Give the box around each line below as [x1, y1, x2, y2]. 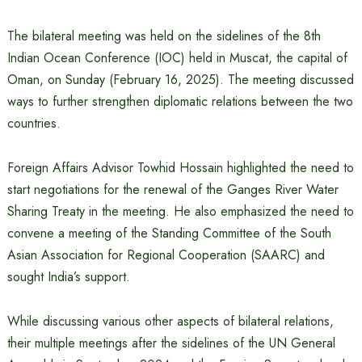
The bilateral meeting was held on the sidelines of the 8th [6, 27, 321, 45]
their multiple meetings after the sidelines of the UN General [6, 334, 335, 352]
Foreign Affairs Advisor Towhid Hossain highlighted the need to [6, 158, 354, 177]
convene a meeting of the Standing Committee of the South [6, 224, 331, 242]
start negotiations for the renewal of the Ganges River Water [6, 180, 339, 199]
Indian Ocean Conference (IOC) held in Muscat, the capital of [6, 48, 347, 67]
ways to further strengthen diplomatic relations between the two [6, 92, 353, 111]
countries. [6, 114, 61, 133]
